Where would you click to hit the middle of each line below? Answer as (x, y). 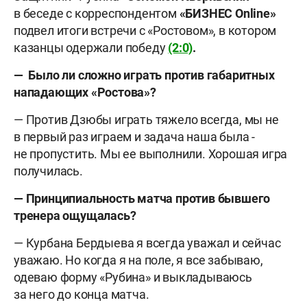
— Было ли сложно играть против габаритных (144, 75)
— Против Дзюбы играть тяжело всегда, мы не (146, 120)
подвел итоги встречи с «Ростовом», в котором (145, 31)
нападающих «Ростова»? (85, 93)
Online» (256, 14)
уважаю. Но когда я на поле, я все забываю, (138, 260)
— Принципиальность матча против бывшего (142, 199)
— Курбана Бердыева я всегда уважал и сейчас (147, 243)
